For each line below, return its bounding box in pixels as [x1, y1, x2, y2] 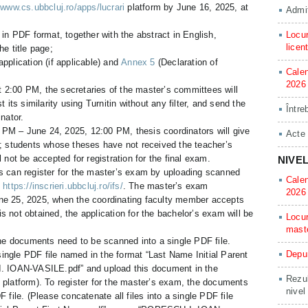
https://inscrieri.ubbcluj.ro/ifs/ [3, 181, 123, 191]
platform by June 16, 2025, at [124, 2, 249, 12]
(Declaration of [155, 57, 218, 67]
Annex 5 [121, 57, 155, 67]
